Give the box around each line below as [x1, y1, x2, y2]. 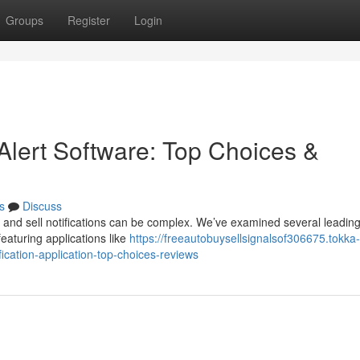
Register [67, 12, 110, 28]
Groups [6, 12, 43, 28]
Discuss [22, 198, 62, 214]
